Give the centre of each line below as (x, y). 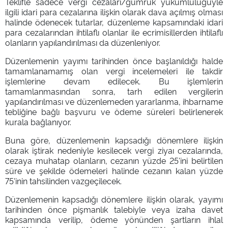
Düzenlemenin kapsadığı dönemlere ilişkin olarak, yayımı (114, 199)
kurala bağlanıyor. (38, 121)
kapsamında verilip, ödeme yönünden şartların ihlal (114, 219)
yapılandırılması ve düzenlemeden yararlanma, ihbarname (114, 101)
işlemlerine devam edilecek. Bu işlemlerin (114, 81)
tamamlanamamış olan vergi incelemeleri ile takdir (114, 70)
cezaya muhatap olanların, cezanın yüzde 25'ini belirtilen (114, 160)
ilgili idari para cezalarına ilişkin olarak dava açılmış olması (114, 11)
